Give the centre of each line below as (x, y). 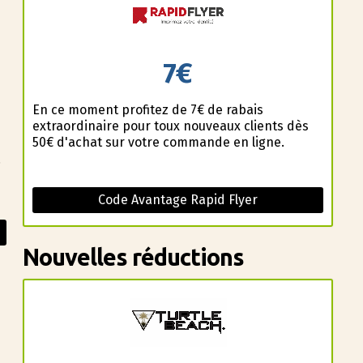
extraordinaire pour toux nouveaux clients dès (170, 126)
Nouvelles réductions (133, 256)
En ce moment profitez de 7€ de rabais (147, 109)
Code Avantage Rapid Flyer (178, 199)
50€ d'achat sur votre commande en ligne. (158, 142)
